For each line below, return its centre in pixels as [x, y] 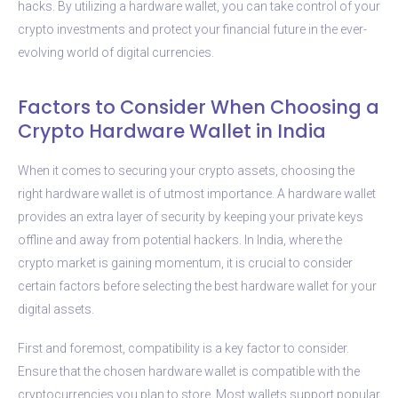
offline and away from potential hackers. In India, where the [180, 239]
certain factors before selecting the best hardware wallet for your [197, 286]
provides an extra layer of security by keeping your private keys [191, 216]
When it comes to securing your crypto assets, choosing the [186, 170]
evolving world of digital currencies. [116, 52]
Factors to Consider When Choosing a [199, 107]
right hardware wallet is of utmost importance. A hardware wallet [197, 193]
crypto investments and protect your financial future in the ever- [192, 29]
